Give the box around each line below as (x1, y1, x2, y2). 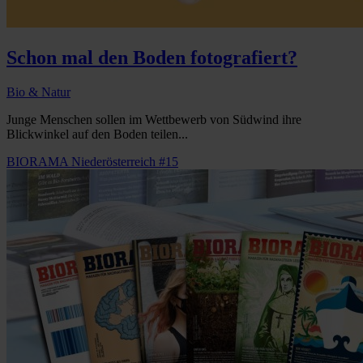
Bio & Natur (6, 84, 70, 99)
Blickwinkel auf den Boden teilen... (6, 126, 188, 141)
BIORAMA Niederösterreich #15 (6, 154, 178, 169)
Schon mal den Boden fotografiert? (6, 46, 297, 68)
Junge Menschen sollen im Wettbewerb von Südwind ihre (6, 112, 301, 126)
